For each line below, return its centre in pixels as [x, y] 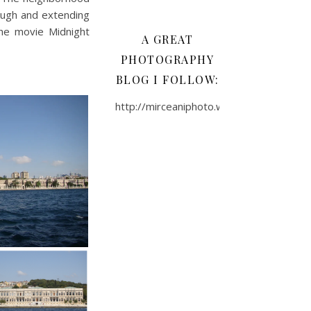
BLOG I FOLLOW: [167, 79]
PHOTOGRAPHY [167, 59]
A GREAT [167, 39]
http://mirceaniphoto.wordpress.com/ [205, 106]
